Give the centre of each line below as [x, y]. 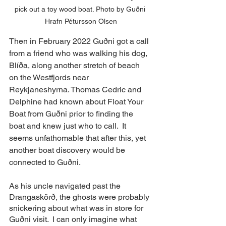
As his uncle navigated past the [66, 186]
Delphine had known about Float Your [77, 101]
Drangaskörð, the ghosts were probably [80, 197]
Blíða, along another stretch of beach [75, 65]
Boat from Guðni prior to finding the [72, 114]
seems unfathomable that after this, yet [78, 138]
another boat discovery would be [68, 150]
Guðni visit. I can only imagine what [74, 219]
